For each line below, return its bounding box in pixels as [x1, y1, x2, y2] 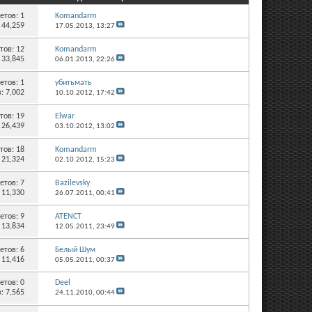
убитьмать [54, 78, 92, 87]
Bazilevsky [54, 178, 90, 187]
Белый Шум [54, 245, 95, 254]
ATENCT [54, 212, 81, 221]
